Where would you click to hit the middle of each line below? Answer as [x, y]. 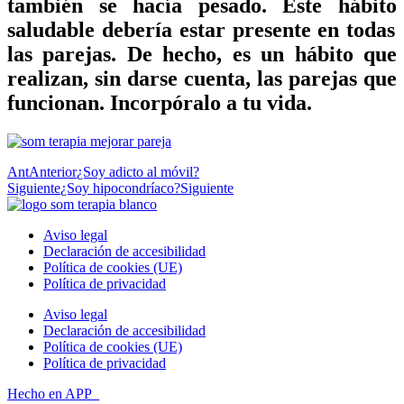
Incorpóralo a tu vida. [211, 102]
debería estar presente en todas [245, 29]
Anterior [53, 171]
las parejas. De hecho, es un [151, 54]
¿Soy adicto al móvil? [138, 171]
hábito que [346, 54]
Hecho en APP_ [53, 393]
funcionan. [59, 102]
